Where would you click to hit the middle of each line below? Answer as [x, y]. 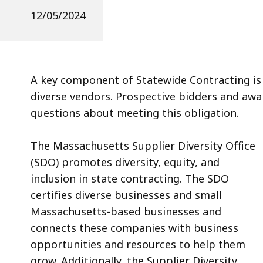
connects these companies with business [134, 228]
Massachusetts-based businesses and [126, 212]
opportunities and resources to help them [138, 245]
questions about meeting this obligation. [136, 113]
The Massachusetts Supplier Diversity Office [143, 146]
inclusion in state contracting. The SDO [130, 179]
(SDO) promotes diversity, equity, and [125, 162]
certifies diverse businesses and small [126, 195]
